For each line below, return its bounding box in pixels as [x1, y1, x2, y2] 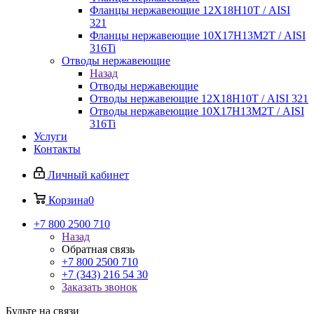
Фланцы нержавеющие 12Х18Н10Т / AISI [90, 4, 290, 16]
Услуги [34, 130, 67, 142]
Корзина [48, 194, 88, 206]
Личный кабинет [48, 169, 129, 181]
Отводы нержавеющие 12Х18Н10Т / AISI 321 [90, 93, 308, 104]
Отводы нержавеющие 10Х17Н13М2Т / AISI [90, 105, 304, 117]
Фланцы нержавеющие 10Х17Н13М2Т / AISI [90, 29, 306, 41]
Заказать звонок [62, 281, 137, 293]
